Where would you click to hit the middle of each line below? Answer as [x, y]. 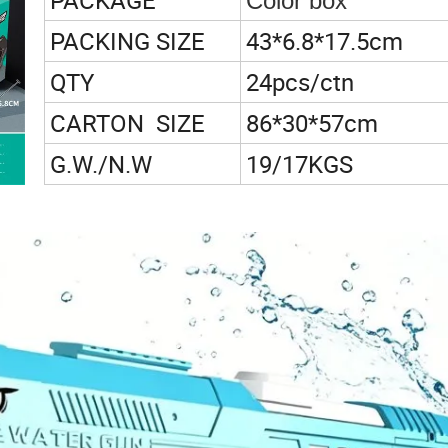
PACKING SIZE [127, 41]
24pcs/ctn [300, 82]
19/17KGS [299, 164]
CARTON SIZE [127, 123]
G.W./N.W [101, 164]
